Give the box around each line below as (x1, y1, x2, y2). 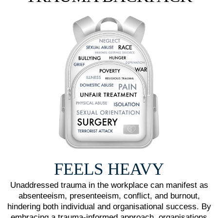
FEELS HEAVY (54, 160, 164, 179)
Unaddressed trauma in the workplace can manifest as (10, 181, 208, 190)
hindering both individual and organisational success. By (7, 202, 211, 212)
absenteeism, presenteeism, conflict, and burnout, (18, 191, 200, 201)
